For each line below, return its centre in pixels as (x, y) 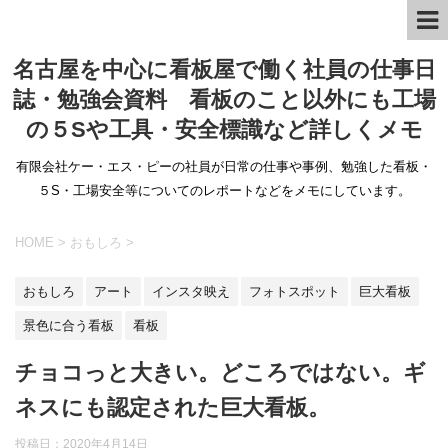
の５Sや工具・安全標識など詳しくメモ (224, 129)
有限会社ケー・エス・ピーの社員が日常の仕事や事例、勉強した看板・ (224, 166)
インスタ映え (191, 291)
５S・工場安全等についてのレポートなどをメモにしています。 (224, 190)
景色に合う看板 (68, 325)
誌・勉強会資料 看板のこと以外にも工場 (224, 99)
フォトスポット (294, 291)
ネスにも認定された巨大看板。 (172, 407)
